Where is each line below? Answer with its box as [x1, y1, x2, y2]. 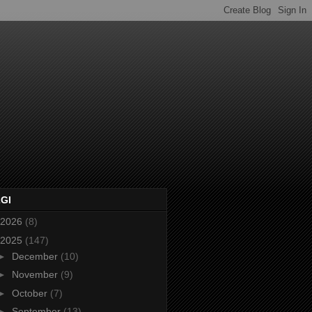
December [11, 250, 61, 262]
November [11, 269, 61, 281]
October [11, 287, 50, 299]
